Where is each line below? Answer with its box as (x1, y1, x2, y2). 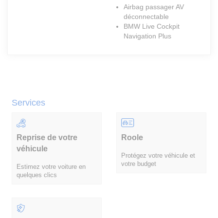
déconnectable (124, 13, 169, 21)
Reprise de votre (17, 132, 77, 142)
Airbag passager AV (124, 3, 184, 11)
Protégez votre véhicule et (121, 152, 195, 159)
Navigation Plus (124, 32, 171, 40)
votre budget (121, 160, 156, 167)
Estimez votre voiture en (17, 163, 86, 170)
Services (12, 98, 45, 108)
